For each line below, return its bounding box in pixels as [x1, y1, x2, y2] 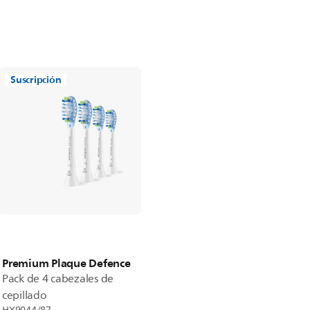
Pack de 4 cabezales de [2, 270, 114, 288]
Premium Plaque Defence [2, 253, 131, 273]
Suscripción [10, 71, 62, 89]
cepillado [2, 286, 47, 304]
